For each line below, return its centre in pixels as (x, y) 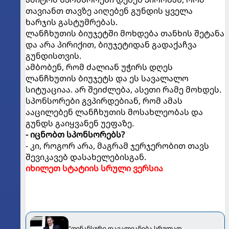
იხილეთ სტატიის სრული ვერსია (94, 168)
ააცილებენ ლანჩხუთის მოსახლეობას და (114, 112)
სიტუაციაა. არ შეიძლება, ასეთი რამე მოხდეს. (123, 89)
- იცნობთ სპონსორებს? (75, 134)
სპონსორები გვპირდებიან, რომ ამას (104, 100)
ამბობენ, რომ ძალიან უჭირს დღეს (99, 67)
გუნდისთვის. (53, 55)
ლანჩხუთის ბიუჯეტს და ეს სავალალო (107, 78)
